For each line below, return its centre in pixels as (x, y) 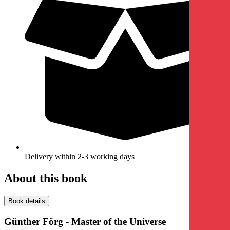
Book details (27, 201)
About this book (46, 178)
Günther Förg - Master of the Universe (85, 221)
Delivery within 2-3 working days (80, 157)
